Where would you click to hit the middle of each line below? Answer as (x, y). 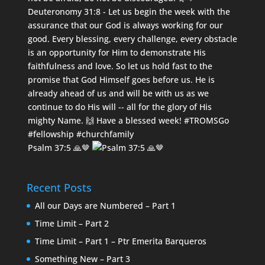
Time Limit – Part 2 (72, 223)
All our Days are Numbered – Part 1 (105, 205)
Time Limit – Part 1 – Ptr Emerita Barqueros (120, 241)
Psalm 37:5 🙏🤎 (59, 147)
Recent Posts (59, 187)
